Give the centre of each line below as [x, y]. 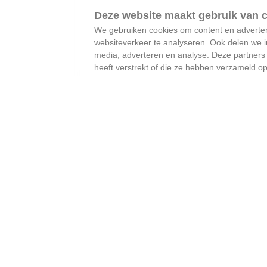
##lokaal [94, 257]
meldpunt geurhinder [156, 188]
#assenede [139, 257]
